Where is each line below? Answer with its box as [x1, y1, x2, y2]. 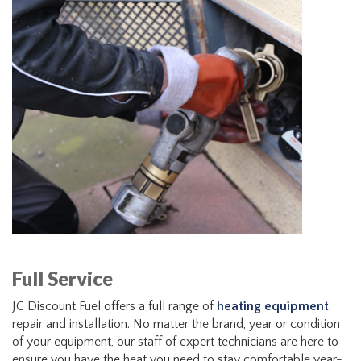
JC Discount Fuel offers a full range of [12, 299, 217, 313]
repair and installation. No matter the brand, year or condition [12, 317, 340, 331]
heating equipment [217, 299, 329, 313]
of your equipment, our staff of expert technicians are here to [12, 334, 338, 349]
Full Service [12, 267, 113, 290]
